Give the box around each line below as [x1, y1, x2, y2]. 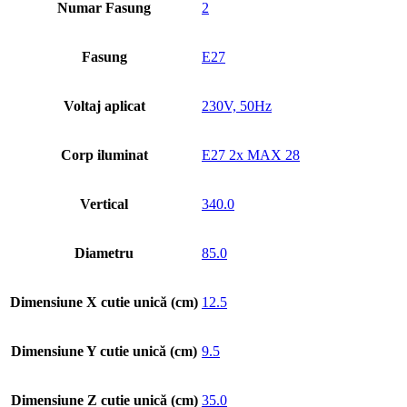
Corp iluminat [60, 146, 148, 163]
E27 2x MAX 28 [202, 146, 300, 163]
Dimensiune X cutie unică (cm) [10, 293, 198, 310]
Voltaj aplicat [63, 97, 145, 114]
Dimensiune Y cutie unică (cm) [11, 342, 197, 359]
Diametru [74, 244, 134, 261]
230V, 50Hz [202, 97, 272, 114]
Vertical [80, 195, 128, 212]
